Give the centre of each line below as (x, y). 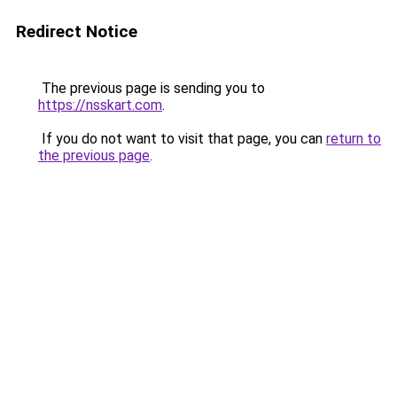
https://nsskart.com (100, 105)
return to (354, 139)
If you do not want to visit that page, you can (182, 139)
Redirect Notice (77, 31)
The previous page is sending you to (152, 88)
